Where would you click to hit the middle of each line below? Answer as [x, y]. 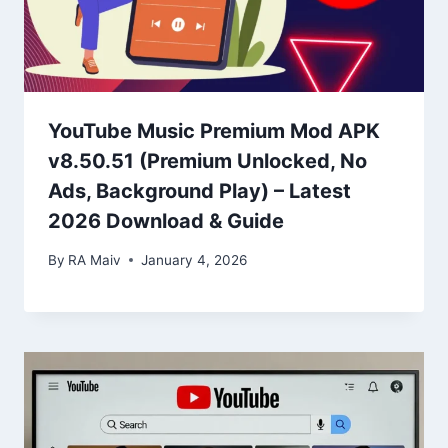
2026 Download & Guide [166, 221]
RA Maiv [95, 259]
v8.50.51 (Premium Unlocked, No [207, 161]
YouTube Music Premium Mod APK [214, 131]
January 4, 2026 [194, 259]
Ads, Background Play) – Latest [199, 191]
